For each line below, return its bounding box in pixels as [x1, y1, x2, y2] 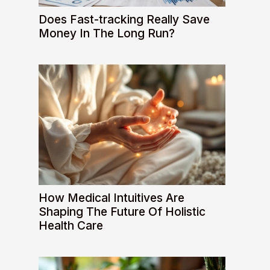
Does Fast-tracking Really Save [39, 11, 210, 27]
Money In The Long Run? [39, 25, 175, 40]
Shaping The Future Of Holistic [39, 204, 206, 219]
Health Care [39, 218, 103, 233]
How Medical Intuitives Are [39, 190, 184, 205]
